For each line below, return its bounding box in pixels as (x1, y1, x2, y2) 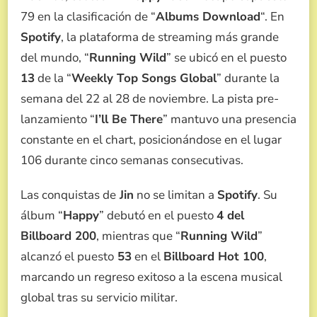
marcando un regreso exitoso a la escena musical (21, 269, 282, 286)
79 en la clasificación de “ (21, 8, 156, 25)
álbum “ (21, 207, 63, 224)
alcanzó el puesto (21, 248, 114, 265)
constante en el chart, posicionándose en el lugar (21, 132, 282, 149)
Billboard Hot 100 (163, 248, 264, 265)
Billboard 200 (21, 228, 96, 245)
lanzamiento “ (21, 111, 95, 128)
